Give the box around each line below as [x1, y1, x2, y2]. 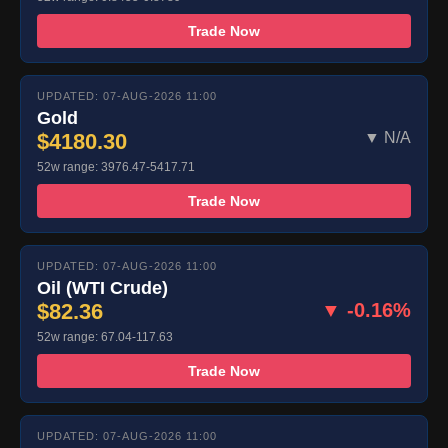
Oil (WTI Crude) [37, 278, 168, 299]
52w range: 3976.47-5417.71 [37, 160, 195, 175]
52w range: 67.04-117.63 [37, 330, 173, 345]
